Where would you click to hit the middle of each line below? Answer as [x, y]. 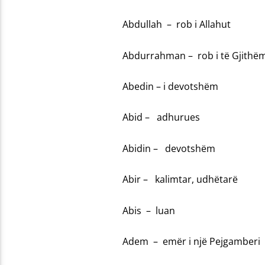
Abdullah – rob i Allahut [176, 25]
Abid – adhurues [161, 117]
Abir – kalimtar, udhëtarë [180, 180]
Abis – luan [148, 210]
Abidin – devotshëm [169, 148]
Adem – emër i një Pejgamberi [191, 241]
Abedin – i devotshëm [170, 86]
